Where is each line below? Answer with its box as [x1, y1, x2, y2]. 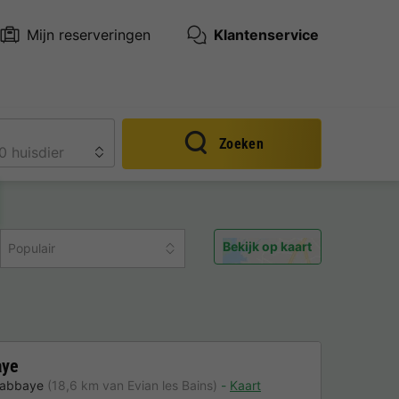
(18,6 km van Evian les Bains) [47, 378, 217, 394]
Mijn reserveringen [26, 25, 151, 44]
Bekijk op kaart [223, 239, 313, 255]
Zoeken [218, 135, 265, 152]
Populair [7, 240, 55, 256]
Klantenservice [213, 25, 319, 44]
